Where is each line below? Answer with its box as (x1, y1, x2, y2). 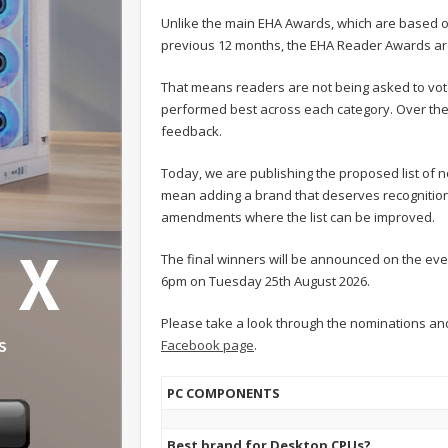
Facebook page (161, 335, 254, 354)
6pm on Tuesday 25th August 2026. (161, 271, 370, 290)
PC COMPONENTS (167, 383, 281, 402)
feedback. (161, 121, 222, 140)
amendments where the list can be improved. (161, 207, 435, 226)
